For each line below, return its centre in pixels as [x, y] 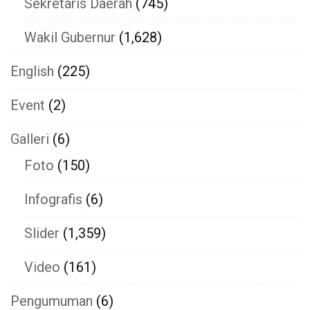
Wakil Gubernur [70, 37]
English [32, 71]
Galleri [30, 139]
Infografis [53, 199]
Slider [42, 233]
